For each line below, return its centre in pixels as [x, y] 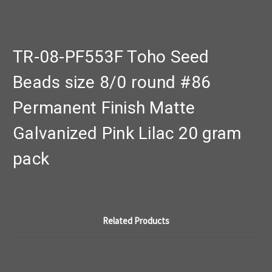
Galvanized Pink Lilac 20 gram [127, 134]
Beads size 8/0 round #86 [112, 83]
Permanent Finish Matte [104, 108]
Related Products [136, 221]
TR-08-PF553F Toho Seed [111, 57]
